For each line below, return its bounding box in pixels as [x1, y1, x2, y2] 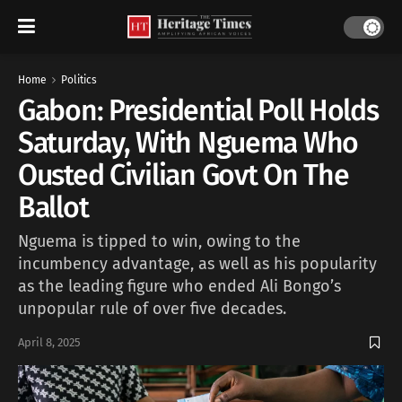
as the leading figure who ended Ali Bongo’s [18, 275, 341, 296]
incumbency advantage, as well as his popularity [18, 253, 377, 274]
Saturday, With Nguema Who [18, 126, 358, 160]
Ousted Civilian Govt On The [18, 158, 349, 192]
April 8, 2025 [18, 336, 81, 350]
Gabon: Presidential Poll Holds [18, 93, 379, 127]
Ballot [18, 190, 89, 224]
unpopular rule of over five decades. [18, 298, 286, 319]
